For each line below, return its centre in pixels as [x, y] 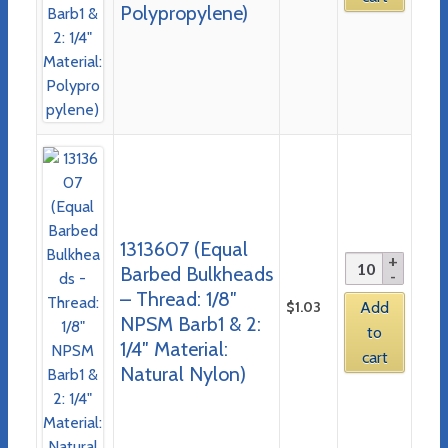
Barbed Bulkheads [196, 273]
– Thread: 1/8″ [178, 298]
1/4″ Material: [173, 348]
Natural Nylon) [182, 373]
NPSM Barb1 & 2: [190, 323]
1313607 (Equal [183, 248]
